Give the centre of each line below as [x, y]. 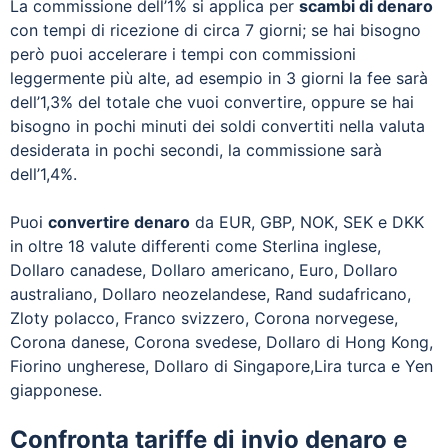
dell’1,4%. [43, 173]
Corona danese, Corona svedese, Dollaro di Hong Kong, [221, 341]
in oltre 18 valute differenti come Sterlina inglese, [195, 245]
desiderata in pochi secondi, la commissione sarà [196, 149]
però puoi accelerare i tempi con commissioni [183, 53]
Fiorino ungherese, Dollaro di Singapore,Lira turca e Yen [221, 365]
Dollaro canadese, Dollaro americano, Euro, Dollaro [204, 269]
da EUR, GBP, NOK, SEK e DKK [307, 221]
